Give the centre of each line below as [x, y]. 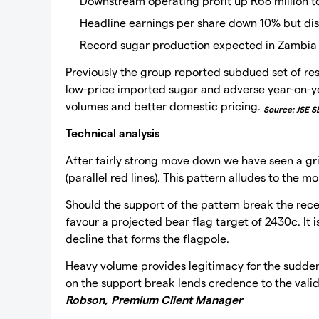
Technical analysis [113, 133]
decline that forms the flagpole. [147, 238]
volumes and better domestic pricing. [164, 106]
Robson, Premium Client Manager [154, 299]
